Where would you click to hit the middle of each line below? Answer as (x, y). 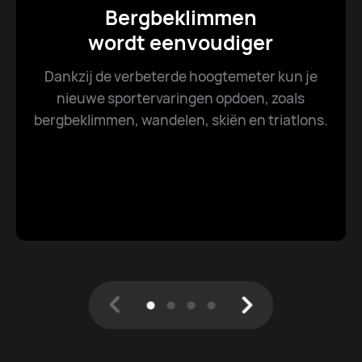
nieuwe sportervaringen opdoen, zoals (181, 97)
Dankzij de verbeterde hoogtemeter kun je (181, 76)
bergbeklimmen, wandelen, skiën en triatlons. (181, 119)
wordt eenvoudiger (181, 42)
